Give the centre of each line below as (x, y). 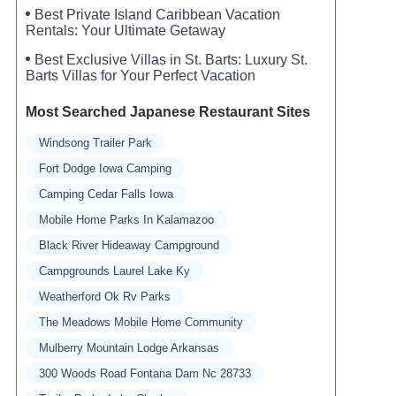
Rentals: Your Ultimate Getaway (125, 30)
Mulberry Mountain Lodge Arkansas (129, 348)
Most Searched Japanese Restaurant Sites (168, 112)
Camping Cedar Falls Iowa (106, 194)
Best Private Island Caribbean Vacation (157, 15)
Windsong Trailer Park (95, 143)
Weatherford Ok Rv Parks (104, 297)
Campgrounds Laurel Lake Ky (114, 271)
